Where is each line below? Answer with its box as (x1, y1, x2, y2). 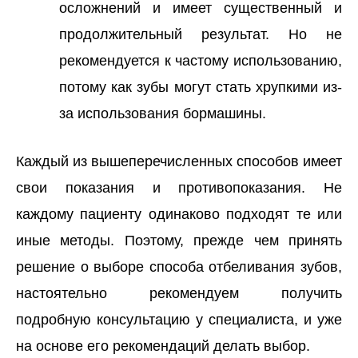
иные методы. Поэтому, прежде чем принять (16, 232, 342, 249)
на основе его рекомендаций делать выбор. (16, 337, 310, 354)
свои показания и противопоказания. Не (16, 179, 342, 196)
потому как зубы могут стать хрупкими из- (59, 78, 342, 95)
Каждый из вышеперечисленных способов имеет (16, 153, 342, 169)
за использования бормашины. (59, 105, 266, 121)
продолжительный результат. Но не (59, 26, 342, 42)
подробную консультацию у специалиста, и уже (16, 311, 342, 328)
